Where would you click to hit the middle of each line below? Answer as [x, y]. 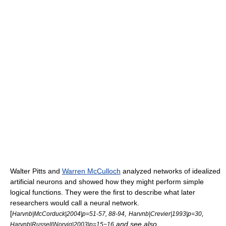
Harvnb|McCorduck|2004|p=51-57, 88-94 [68, 214]
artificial [23, 182]
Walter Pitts [28, 171]
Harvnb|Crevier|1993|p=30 [165, 214]
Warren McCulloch [91, 171]
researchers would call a [50, 203]
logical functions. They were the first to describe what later [103, 192]
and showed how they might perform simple [133, 182]
